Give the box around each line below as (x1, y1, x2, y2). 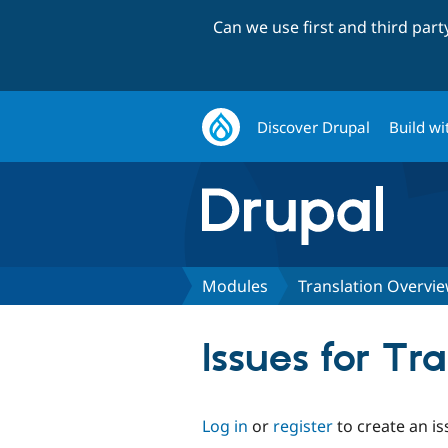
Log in (202, 414, 248, 437)
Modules (202, 274, 268, 297)
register (273, 414, 333, 437)
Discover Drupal (257, 116, 371, 137)
